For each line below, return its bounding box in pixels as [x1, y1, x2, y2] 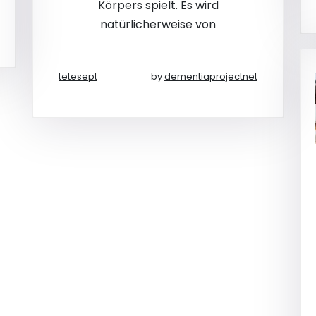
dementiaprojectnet [164, 70, 257, 83]
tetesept [59, 70, 97, 83]
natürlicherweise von [100, 16, 216, 32]
